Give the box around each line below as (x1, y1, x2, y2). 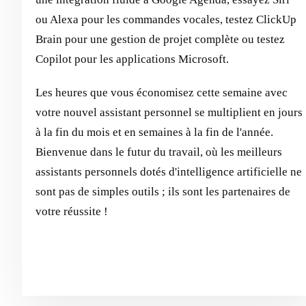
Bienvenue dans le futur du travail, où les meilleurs (36, 145, 282, 159)
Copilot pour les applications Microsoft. (36, 53, 229, 66)
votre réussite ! (36, 205, 108, 219)
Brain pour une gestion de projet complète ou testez (36, 33, 285, 46)
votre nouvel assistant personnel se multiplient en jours (36, 106, 303, 120)
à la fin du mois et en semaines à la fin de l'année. (36, 126, 273, 139)
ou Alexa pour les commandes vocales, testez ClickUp (36, 13, 296, 27)
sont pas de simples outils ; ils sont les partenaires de (36, 185, 290, 199)
